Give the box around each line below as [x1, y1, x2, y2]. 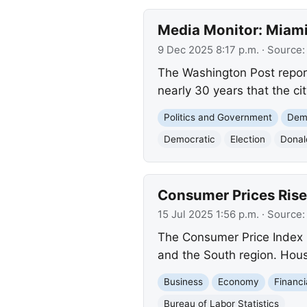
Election [230, 133, 265, 145]
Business [163, 276, 203, 288]
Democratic [163, 133, 215, 145]
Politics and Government [163, 112, 272, 123]
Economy [217, 276, 259, 288]
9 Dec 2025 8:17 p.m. [157, 43, 259, 56]
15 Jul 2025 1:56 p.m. [157, 208, 259, 221]
